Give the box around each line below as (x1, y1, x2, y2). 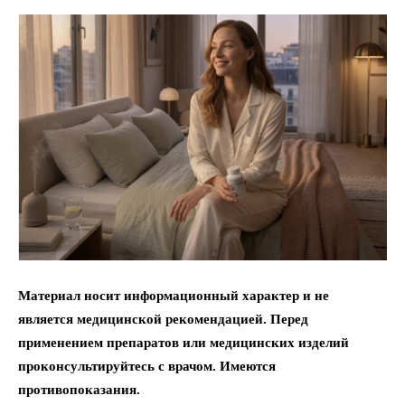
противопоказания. (18, 382, 140, 397)
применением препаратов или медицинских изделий (18, 335, 349, 350)
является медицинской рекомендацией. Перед (18, 312, 308, 326)
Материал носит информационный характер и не (18, 288, 329, 303)
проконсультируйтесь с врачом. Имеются (18, 359, 276, 373)
